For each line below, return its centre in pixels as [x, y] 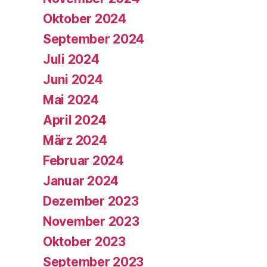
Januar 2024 [81, 181]
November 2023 [91, 221]
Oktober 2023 [84, 241]
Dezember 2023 [91, 201]
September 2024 [94, 39]
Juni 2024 [73, 79]
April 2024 [75, 120]
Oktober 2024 [85, 18]
